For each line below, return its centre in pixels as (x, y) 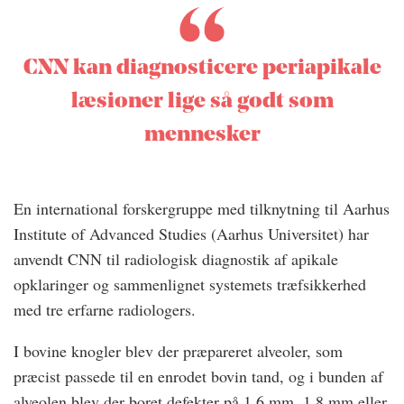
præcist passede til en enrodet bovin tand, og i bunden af (198, 376)
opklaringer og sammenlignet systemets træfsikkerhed (190, 285)
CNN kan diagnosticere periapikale (202, 69)
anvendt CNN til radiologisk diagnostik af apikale (176, 259)
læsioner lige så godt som (202, 102)
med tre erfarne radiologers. (105, 310)
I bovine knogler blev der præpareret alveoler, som (178, 351)
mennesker (202, 136)
